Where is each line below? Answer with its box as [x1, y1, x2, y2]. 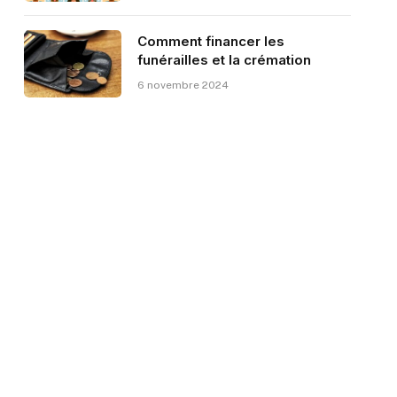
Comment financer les [136, 33, 284, 51]
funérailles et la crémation [136, 51, 311, 69]
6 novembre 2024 [136, 79, 229, 92]
